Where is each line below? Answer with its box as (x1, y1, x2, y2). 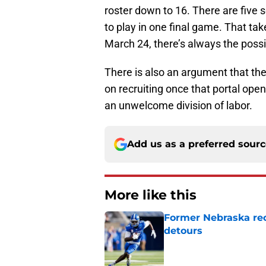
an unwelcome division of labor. (104, 99, 252, 112)
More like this (104, 187, 197, 204)
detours (164, 225, 202, 237)
